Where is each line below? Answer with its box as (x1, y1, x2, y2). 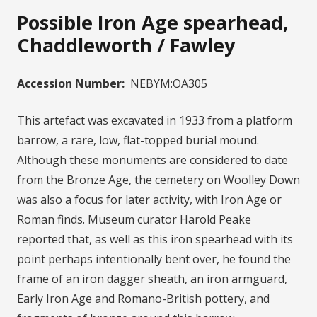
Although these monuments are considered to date (17, 152, 288, 168)
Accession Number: (17, 76, 125, 91)
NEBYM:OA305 (130, 76, 207, 91)
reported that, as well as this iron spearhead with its (17, 231, 293, 247)
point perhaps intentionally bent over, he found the (17, 251, 291, 267)
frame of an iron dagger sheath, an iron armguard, (17, 271, 287, 287)
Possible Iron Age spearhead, (17, 9, 289, 35)
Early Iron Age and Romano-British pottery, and (17, 291, 270, 306)
